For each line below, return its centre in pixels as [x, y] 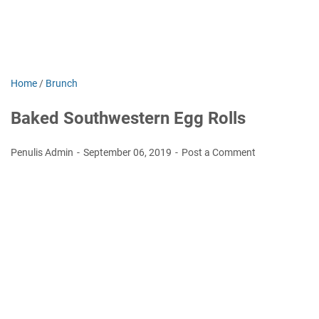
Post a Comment [219, 152]
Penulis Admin [43, 152]
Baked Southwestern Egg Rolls [128, 118]
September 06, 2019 [129, 152]
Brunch [62, 83]
